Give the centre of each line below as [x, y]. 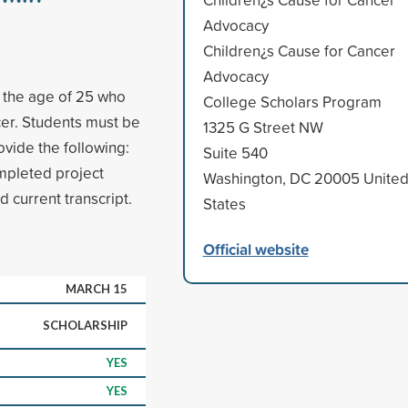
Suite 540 [235, 152]
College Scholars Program [292, 101]
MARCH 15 [97, 288]
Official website [255, 249]
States [224, 203]
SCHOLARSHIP [85, 325]
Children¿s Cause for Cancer [299, 50]
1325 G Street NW [263, 127]
